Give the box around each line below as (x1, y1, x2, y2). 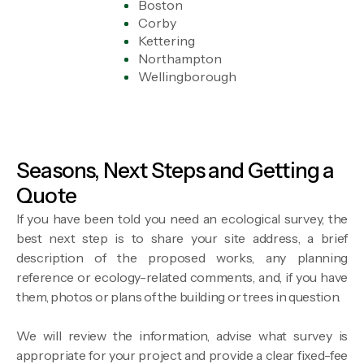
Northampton (137, 50, 222, 67)
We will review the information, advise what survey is (16, 327, 348, 344)
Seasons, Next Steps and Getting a (16, 157, 335, 184)
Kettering (137, 32, 195, 49)
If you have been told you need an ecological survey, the (16, 210, 348, 227)
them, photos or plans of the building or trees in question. (16, 288, 341, 305)
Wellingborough (137, 67, 236, 84)
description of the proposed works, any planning (16, 249, 348, 266)
